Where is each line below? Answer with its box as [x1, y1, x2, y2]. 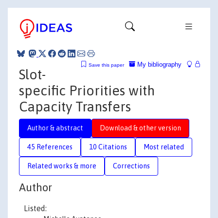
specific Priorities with [19, 82, 155, 98]
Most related [144, 143, 184, 151]
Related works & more [27, 162, 96, 170]
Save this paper [89, 62, 124, 68]
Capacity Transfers [19, 98, 131, 114]
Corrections [113, 162, 150, 170]
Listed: [24, 204, 47, 213]
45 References [27, 143, 73, 151]
